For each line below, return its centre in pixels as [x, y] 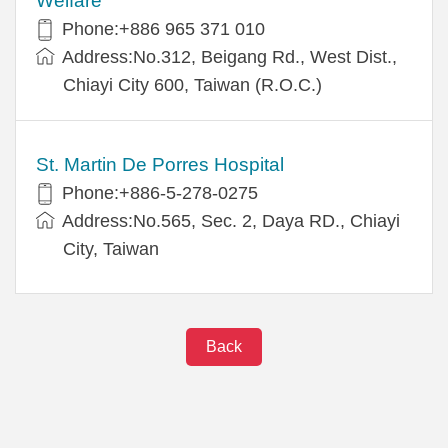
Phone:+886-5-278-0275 [162, 192]
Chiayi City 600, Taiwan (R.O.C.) [192, 84]
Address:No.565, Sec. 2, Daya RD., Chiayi [231, 220]
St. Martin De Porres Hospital [160, 164]
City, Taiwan [111, 248]
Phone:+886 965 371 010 [163, 28]
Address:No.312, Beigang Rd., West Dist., [229, 56]
